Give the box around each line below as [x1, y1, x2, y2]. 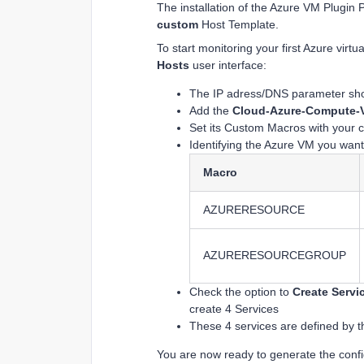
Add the [189, 103, 232, 117]
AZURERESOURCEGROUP [203, 248, 346, 262]
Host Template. [198, 17, 279, 31]
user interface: [189, 58, 266, 71]
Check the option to [189, 284, 292, 298]
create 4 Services [189, 301, 279, 315]
